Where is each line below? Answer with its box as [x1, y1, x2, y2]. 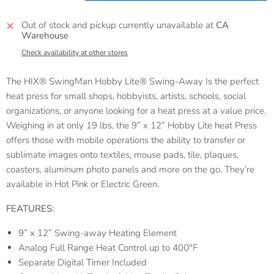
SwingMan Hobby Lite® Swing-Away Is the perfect [49, 75, 259, 88]
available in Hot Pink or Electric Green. [6, 178, 159, 191]
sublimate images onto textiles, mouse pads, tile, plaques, [6, 149, 239, 161]
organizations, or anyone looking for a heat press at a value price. [6, 105, 266, 117]
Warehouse [21, 29, 68, 42]
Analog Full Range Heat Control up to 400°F [18, 242, 200, 254]
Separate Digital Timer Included [18, 256, 147, 269]
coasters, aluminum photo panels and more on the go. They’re [6, 163, 254, 176]
